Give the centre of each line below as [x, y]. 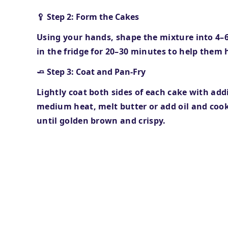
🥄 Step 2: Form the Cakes [88, 17]
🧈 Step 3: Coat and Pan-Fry [91, 72]
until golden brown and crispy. [101, 121]
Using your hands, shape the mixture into [126, 37]
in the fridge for [71, 51]
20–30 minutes [137, 51]
